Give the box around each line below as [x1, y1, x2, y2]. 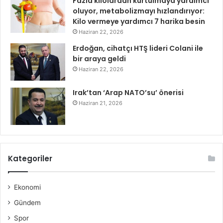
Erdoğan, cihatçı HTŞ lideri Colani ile [73, 43, 203, 54]
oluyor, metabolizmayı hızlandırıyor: [73, 6, 205, 16]
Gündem [14, 199, 41, 207]
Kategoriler [8, 153, 52, 164]
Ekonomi [14, 183, 41, 192]
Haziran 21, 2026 [79, 100, 122, 107]
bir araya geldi [73, 54, 126, 64]
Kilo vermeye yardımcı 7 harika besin [73, 16, 205, 27]
